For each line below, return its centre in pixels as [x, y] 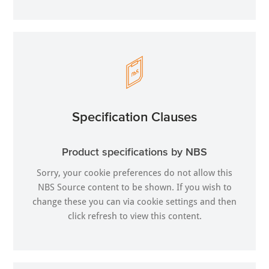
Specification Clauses [134, 117]
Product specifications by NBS [134, 152]
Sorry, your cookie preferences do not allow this [134, 173]
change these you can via [85, 202]
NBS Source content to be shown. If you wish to [134, 188]
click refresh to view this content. [134, 216]
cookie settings [167, 202]
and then [217, 202]
